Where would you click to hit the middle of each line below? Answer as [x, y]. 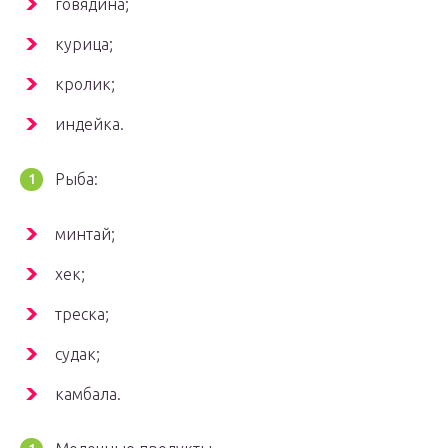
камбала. [88, 394]
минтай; [85, 234]
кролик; [85, 84]
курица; [84, 44]
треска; [82, 314]
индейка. [89, 124]
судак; [77, 354]
